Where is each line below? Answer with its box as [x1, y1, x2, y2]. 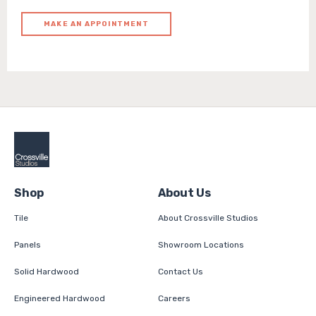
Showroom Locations [158, 239, 244, 250]
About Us [158, 186, 211, 200]
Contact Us [158, 266, 203, 276]
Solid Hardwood [14, 266, 79, 276]
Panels [14, 239, 41, 250]
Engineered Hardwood [14, 293, 105, 303]
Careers [158, 293, 190, 303]
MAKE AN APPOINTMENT [44, 19, 149, 28]
